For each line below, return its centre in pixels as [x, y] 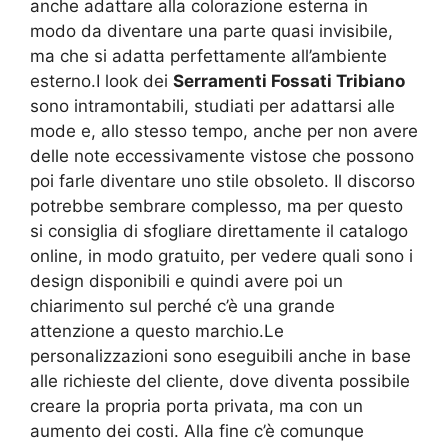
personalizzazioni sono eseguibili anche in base [220, 356]
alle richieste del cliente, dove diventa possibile [220, 381]
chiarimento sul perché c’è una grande [182, 306]
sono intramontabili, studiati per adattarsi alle [212, 106]
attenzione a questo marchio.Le [157, 331]
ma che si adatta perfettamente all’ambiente [208, 56]
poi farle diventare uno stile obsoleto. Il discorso [222, 181]
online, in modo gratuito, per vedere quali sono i [221, 256]
